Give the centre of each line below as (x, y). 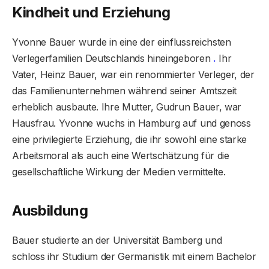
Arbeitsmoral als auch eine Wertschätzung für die (121, 156)
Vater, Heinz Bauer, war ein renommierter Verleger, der (133, 75)
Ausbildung (50, 210)
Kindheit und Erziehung (91, 13)
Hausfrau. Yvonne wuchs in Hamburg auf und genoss (131, 123)
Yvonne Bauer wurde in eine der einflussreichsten (122, 42)
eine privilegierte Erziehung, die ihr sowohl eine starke (130, 140)
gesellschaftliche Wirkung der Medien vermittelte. (119, 172)
